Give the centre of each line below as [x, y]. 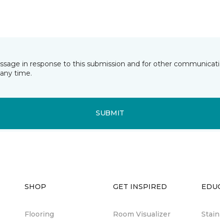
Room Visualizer [142, 214]
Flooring [39, 214]
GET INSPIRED [140, 186]
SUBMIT [110, 113]
